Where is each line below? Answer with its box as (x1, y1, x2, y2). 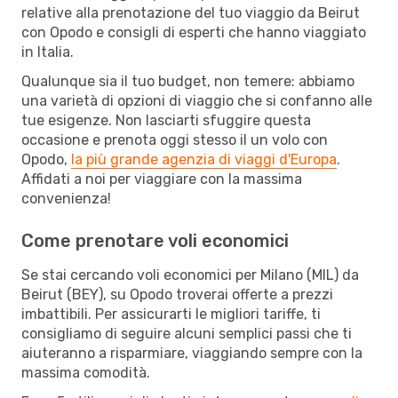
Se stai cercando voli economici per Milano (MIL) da (21, 266, 359, 283)
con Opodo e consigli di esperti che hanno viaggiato (21, 23, 366, 41)
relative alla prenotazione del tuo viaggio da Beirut (21, 4, 360, 21)
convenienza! (21, 189, 111, 207)
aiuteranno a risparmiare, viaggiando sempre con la (21, 344, 362, 362)
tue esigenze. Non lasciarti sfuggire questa (21, 111, 311, 129)
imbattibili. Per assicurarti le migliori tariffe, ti (21, 305, 321, 322)
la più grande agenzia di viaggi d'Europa (71, 150, 337, 168)
